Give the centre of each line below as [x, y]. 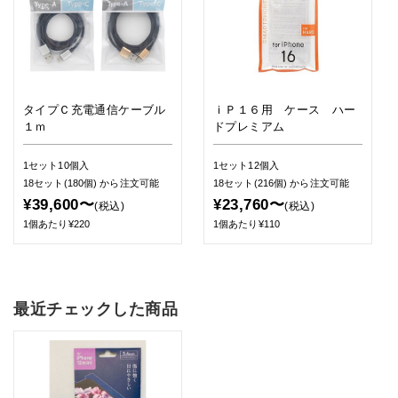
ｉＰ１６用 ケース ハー [285, 109]
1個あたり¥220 [56, 224]
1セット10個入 [56, 165]
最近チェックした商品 [96, 309]
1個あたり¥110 [247, 224]
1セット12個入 [246, 165]
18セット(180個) [62, 183]
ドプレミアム [249, 126]
